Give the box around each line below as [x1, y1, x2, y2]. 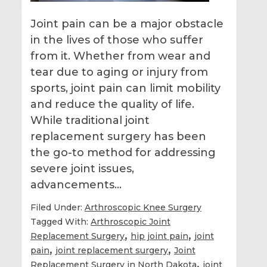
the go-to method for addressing [30, 145, 216, 159]
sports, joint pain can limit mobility [30, 81, 221, 95]
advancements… [30, 178, 125, 191]
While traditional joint [30, 113, 150, 127]
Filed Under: [30, 201, 85, 213]
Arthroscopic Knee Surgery [85, 201, 201, 213]
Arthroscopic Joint [91, 216, 170, 227]
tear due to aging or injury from [30, 65, 208, 79]
